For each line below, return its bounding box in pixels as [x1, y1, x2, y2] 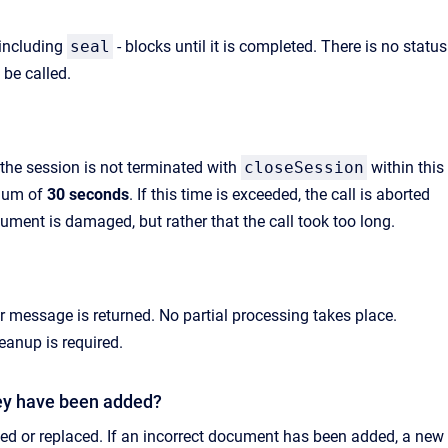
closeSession [244, 157, 364, 177]
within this [367, 157, 444, 177]
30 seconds [47, 184, 129, 204]
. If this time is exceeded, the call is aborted [129, 184, 430, 204]
